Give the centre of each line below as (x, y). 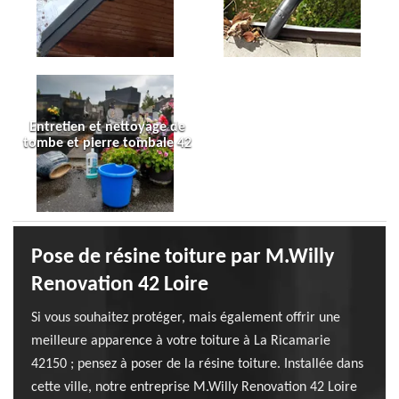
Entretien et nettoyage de (107, 127)
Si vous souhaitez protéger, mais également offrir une (186, 318)
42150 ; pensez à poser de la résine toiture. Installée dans (197, 364)
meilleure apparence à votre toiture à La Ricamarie (181, 341)
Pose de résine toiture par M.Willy (183, 257)
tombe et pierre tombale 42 (107, 143)
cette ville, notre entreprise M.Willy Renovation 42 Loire (194, 387)
